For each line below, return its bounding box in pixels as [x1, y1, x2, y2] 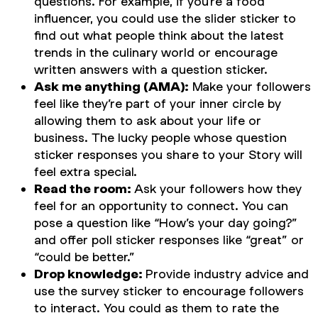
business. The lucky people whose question [34, 130, 287, 145]
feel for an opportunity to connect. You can [34, 198, 288, 213]
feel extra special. [34, 164, 137, 179]
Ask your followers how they [134, 181, 302, 196]
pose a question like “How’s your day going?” [34, 215, 297, 230]
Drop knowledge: [34, 266, 146, 281]
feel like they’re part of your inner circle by [34, 96, 281, 111]
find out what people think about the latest [34, 28, 284, 43]
